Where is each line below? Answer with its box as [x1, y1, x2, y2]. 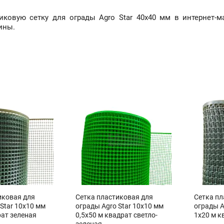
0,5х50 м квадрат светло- [75, 211, 158, 219]
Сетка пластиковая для [75, 193, 153, 201]
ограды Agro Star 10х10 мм [75, 202, 164, 210]
